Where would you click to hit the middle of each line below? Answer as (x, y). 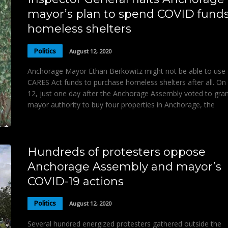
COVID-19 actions (76, 181)
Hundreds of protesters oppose (117, 152)
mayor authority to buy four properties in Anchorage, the (121, 105)
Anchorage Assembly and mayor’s (124, 166)
